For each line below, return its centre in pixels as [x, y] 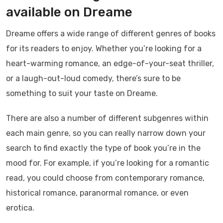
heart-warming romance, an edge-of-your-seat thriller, [110, 64]
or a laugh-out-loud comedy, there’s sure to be [93, 79]
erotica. [20, 208]
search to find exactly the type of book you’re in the [103, 148]
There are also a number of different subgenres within [107, 118]
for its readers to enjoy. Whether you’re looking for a [104, 49]
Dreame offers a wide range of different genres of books [111, 34]
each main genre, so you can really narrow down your [106, 133]
